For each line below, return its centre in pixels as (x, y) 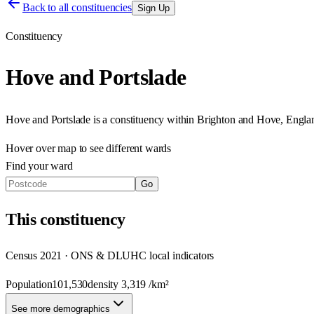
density (105, 284)
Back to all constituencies (77, 7)
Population (29, 284)
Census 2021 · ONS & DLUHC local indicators (110, 255)
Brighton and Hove (239, 119)
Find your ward (39, 165)
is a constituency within (143, 119)
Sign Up (153, 8)
